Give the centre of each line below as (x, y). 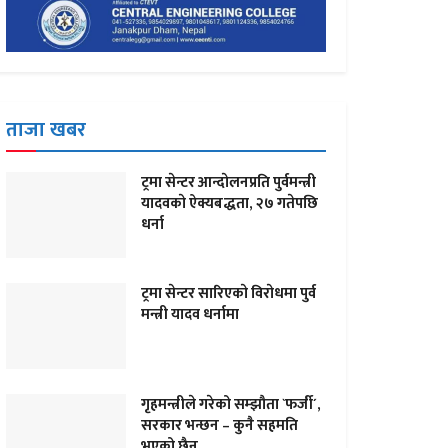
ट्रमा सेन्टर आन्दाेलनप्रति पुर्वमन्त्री (228, 182)
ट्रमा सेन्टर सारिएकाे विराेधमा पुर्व (228, 293)
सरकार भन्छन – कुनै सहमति (219, 425)
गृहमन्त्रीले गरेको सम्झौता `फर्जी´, (231, 404)
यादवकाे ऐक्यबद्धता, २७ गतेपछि (229, 203)
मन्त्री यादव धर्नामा (190, 314)
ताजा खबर (46, 130)
